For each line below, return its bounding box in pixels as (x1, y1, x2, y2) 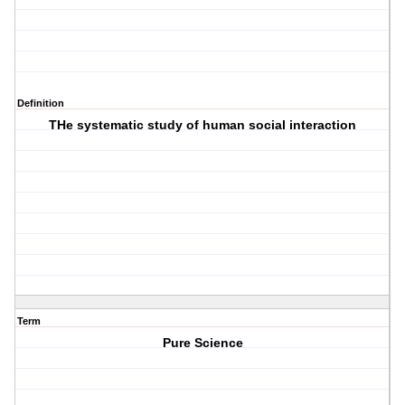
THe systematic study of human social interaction (49, 118, 357, 133)
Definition (17, 98, 64, 109)
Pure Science (162, 335, 243, 351)
